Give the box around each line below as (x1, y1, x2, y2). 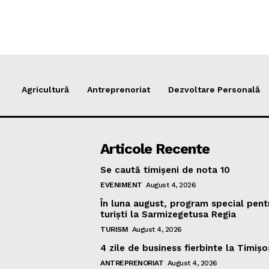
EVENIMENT (100, 181, 142, 189)
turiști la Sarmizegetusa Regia (100, 209, 237, 220)
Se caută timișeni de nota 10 (100, 165, 231, 175)
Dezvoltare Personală (168, 85, 260, 94)
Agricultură (22, 85, 69, 94)
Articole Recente (100, 141, 210, 157)
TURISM (100, 225, 128, 234)
